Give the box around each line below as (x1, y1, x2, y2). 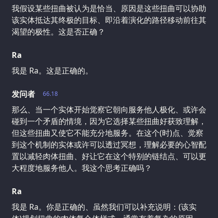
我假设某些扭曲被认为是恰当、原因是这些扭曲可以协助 (12, 2, 206, 14)
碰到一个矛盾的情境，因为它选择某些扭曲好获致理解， (12, 115, 206, 127)
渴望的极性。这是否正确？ (12, 26, 105, 37)
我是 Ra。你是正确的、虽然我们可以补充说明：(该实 (12, 201, 197, 212)
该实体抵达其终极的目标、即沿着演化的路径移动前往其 (12, 14, 206, 25)
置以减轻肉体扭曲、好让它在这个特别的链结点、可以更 (12, 150, 206, 162)
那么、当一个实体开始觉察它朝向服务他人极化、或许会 (12, 104, 206, 115)
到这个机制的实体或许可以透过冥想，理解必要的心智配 (12, 139, 206, 150)
